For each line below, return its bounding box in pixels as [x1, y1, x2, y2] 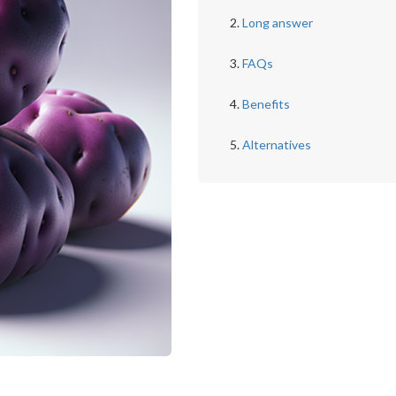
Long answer [241, 15, 313, 30]
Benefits [241, 96, 290, 111]
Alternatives [241, 137, 311, 152]
